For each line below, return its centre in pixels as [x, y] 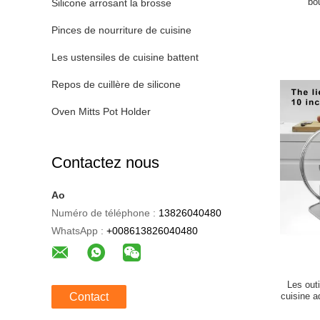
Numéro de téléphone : [104, 213]
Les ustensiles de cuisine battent [125, 57]
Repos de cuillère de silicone [116, 84]
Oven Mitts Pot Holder [101, 111]
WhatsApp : [77, 231]
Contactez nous [105, 162]
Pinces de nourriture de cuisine [121, 30]
